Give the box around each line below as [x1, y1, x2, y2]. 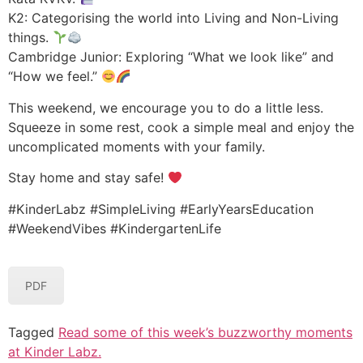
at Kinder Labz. [8, 343, 101, 360]
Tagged [8, 323, 58, 340]
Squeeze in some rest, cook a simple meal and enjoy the [8, 118, 354, 135]
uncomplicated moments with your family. [8, 138, 265, 155]
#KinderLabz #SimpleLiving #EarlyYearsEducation [8, 200, 314, 217]
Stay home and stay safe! [8, 169, 168, 186]
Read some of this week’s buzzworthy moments [58, 323, 352, 340]
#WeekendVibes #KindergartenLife [8, 220, 221, 237]
